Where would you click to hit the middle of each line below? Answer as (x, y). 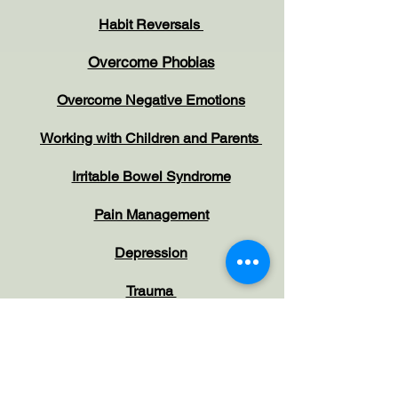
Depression (151, 253)
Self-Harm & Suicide (124, 368)
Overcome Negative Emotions (151, 100)
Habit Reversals (151, 25)
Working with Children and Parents (151, 139)
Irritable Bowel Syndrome (151, 177)
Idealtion (217, 368)
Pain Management (151, 215)
